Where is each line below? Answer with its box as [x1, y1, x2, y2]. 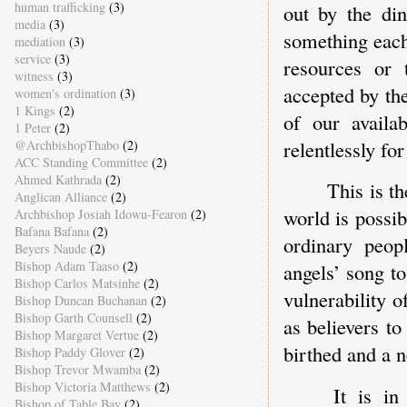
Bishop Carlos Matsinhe [14, 273, 140, 292]
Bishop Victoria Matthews [14, 377, 151, 395]
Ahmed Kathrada [14, 170, 102, 188]
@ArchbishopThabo [14, 135, 119, 154]
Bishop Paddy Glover [14, 342, 125, 361]
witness [14, 66, 54, 84]
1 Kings [14, 101, 55, 119]
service [14, 49, 51, 67]
